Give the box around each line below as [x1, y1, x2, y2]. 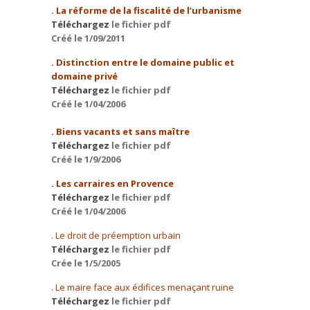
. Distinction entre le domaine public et [51, 56, 235, 69]
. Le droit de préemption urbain [51, 229, 181, 241]
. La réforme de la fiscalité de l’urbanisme [51, 4, 241, 17]
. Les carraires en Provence [51, 177, 174, 190]
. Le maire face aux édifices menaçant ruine [51, 281, 234, 293]
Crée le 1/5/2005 [51, 257, 120, 269]
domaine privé [51, 70, 118, 82]
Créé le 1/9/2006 [51, 153, 120, 165]
